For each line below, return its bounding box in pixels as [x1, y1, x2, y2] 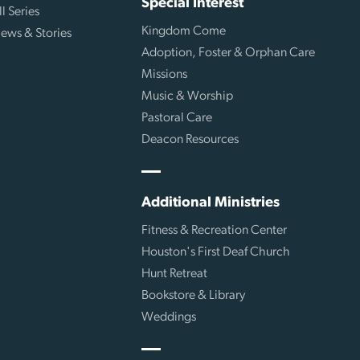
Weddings [141, 310, 196, 324]
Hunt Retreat [141, 267, 207, 280]
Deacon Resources [141, 133, 239, 146]
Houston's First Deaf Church [141, 245, 290, 259]
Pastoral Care [141, 111, 212, 125]
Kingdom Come [141, 24, 226, 38]
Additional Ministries [141, 194, 280, 211]
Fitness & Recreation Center [141, 223, 287, 237]
